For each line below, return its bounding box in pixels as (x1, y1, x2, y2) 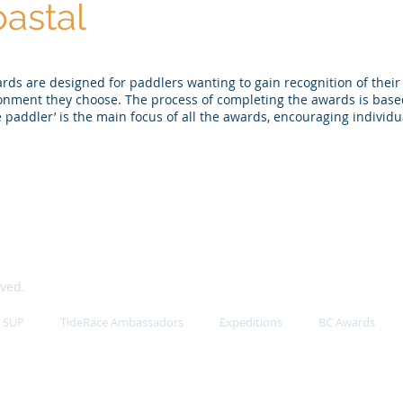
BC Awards (318, 314, 375, 330)
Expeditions (219, 314, 282, 330)
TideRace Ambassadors (60, 314, 184, 330)
